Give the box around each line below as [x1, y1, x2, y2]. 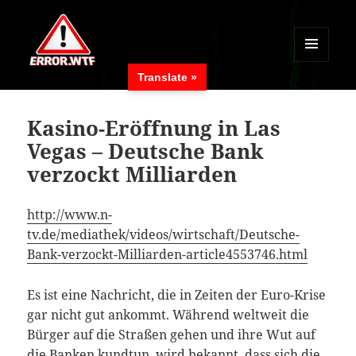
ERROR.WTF [27, 87, 128, 110]
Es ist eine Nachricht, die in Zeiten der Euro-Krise [27, 286, 327, 304]
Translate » [137, 71, 197, 83]
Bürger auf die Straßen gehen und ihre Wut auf [27, 326, 316, 344]
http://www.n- [27, 206, 113, 224]
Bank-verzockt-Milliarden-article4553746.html [27, 246, 308, 264]
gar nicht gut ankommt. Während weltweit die [27, 306, 310, 324]
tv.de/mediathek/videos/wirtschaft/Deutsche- [27, 226, 300, 244]
